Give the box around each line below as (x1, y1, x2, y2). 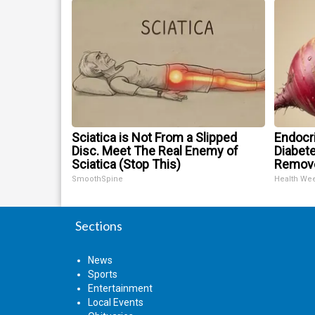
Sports (88, 268, 117, 280)
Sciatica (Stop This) (72, 156, 181, 172)
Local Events (88, 296, 143, 308)
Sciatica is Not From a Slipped (72, 129, 237, 145)
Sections (75, 217, 122, 233)
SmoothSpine (72, 174, 123, 184)
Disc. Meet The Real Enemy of (72, 143, 238, 158)
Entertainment (88, 282, 153, 294)
